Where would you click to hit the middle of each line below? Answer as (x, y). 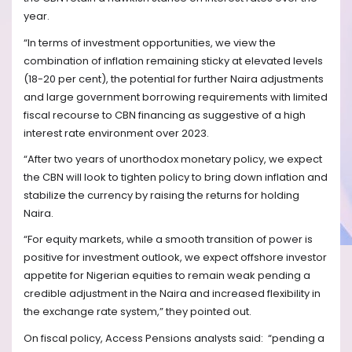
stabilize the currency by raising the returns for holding (161, 196)
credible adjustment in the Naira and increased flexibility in (172, 294)
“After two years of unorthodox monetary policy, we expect (173, 159)
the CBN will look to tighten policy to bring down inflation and (176, 178)
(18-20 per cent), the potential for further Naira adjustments (174, 79)
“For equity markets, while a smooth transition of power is (168, 240)
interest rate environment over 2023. (116, 133)
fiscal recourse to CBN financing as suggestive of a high (165, 115)
